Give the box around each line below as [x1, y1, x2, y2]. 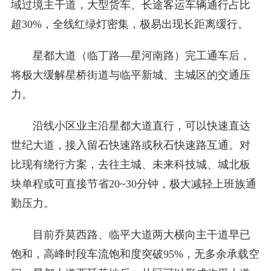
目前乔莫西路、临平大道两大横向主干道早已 [32, 229, 250, 241]
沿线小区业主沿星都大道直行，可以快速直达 [32, 120, 250, 132]
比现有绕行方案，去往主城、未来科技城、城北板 [10, 158, 250, 171]
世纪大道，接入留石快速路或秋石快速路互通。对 [10, 139, 250, 151]
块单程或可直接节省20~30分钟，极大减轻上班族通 [10, 178, 256, 190]
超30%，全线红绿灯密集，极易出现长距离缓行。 [10, 18, 249, 30]
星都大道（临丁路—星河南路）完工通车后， [32, 50, 250, 62]
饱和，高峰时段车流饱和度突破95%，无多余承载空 [10, 248, 260, 260]
